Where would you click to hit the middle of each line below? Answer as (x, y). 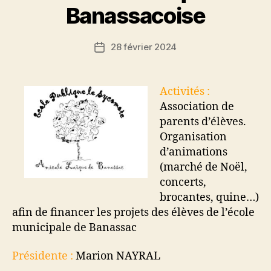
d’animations (194, 152)
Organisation (193, 137)
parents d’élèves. (203, 122)
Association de (197, 106)
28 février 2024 (144, 47)
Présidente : (43, 256)
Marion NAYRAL (117, 256)
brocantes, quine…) (209, 197)
